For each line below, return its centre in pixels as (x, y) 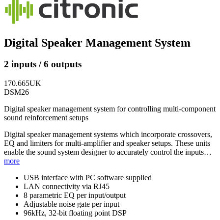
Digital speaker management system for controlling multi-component (110, 109)
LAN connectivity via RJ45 (67, 187)
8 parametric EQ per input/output (75, 195)
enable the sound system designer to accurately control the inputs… (108, 152)
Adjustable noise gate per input (71, 204)
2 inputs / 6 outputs (43, 64)
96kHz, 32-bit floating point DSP (75, 213)
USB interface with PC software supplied (88, 178)
